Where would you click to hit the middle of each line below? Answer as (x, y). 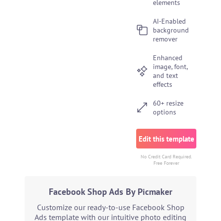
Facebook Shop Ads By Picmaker (110, 192)
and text (166, 75)
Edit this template (166, 139)
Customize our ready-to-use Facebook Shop (110, 207)
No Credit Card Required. (166, 157)
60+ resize (168, 103)
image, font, (170, 67)
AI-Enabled (170, 21)
